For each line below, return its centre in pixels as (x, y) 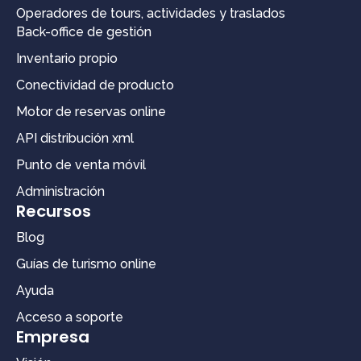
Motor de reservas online (91, 111)
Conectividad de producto (95, 85)
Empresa (53, 336)
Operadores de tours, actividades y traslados (151, 13)
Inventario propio (67, 58)
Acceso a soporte (70, 317)
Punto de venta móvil (81, 164)
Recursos (54, 211)
